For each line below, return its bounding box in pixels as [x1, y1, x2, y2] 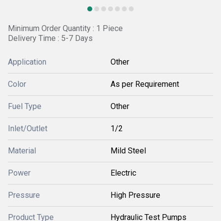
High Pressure [110, 190, 160, 200]
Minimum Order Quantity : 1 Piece [8, 24, 123, 33]
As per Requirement [110, 79, 179, 89]
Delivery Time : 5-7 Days [8, 34, 93, 43]
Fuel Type [8, 102, 41, 111]
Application [8, 57, 46, 67]
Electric [110, 168, 136, 178]
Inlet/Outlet [8, 124, 47, 133]
